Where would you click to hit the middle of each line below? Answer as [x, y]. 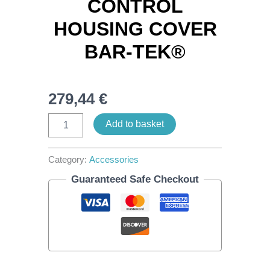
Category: [69, 159]
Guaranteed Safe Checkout [135, 180]
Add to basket [135, 124]
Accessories [114, 159]
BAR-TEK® [135, 52]
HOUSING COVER [135, 29]
